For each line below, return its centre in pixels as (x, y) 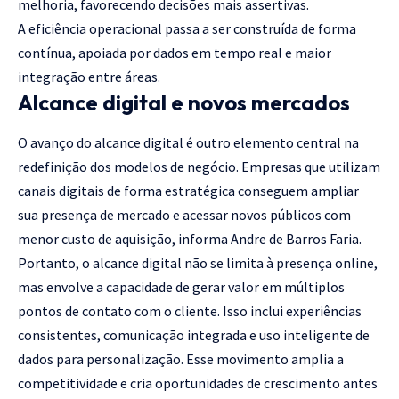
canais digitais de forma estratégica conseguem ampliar (188, 190)
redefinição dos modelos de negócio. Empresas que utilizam (199, 166)
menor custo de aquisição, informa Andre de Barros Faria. (190, 238)
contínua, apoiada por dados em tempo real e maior (175, 52)
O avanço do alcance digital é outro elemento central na (188, 142)
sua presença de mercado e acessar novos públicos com (184, 214)
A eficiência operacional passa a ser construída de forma (187, 28)
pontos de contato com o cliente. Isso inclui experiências (190, 310)
